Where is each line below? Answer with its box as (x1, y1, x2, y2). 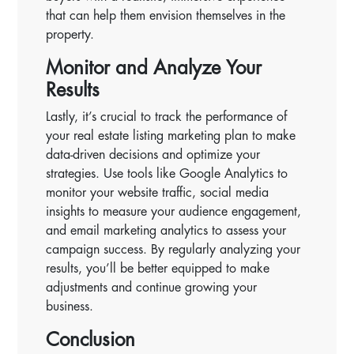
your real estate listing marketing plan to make (46, 129, 296, 142)
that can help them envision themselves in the (46, 9, 286, 22)
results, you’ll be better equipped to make (46, 262, 270, 275)
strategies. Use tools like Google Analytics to (46, 167, 288, 180)
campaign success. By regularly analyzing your (46, 243, 301, 256)
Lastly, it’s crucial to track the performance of (46, 110, 288, 123)
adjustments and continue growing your (46, 281, 258, 294)
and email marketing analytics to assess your (46, 224, 287, 237)
